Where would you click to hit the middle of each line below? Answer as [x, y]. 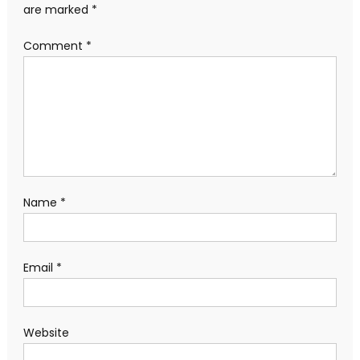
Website [46, 333]
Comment [54, 46]
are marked [57, 10]
